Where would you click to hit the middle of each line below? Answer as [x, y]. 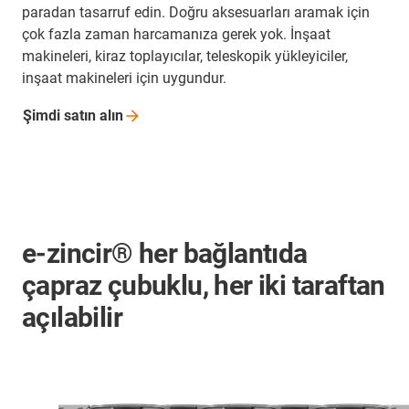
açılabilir [73, 318]
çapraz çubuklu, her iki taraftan [204, 286]
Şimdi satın [61, 116]
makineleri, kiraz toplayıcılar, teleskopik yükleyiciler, [185, 57]
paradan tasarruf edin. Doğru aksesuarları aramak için [196, 13]
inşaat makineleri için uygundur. [124, 79]
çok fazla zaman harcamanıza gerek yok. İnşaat [176, 35]
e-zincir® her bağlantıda [165, 254]
